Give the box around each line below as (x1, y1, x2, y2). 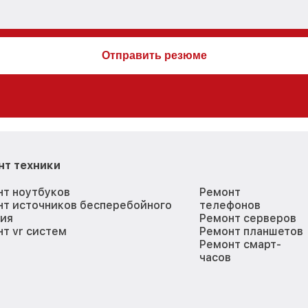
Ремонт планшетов (199, 224, 304, 238)
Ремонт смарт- (199, 237, 282, 251)
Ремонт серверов (199, 211, 297, 225)
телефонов (199, 198, 261, 212)
